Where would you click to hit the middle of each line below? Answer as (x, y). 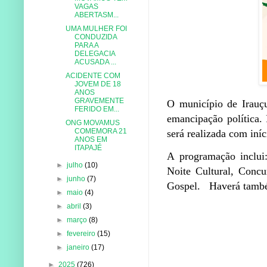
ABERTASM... (96, 15)
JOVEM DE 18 (97, 84)
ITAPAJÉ (88, 148)
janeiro (79, 247)
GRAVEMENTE (99, 100)
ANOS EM (91, 139)
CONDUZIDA (95, 37)
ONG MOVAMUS (92, 122)
